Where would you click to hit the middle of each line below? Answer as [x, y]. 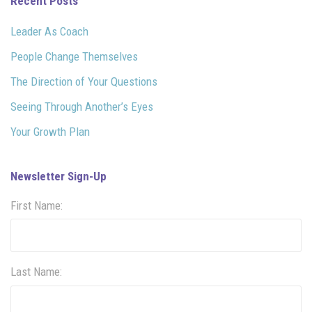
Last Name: [36, 272]
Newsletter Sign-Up [58, 176]
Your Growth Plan [50, 131]
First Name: [37, 205]
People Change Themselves [74, 56]
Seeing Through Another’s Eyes [82, 106]
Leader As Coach [49, 31]
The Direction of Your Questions [84, 81]
